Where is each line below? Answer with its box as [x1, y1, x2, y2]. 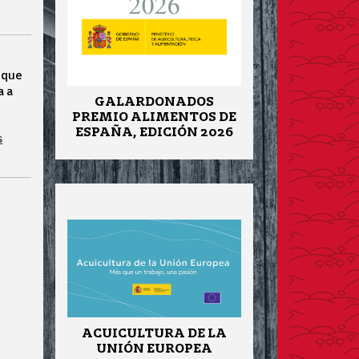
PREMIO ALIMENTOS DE [71, 107, 236, 125]
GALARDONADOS [94, 91, 214, 110]
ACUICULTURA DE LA [81, 323, 227, 341]
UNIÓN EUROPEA [95, 338, 212, 357]
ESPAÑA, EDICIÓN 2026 [75, 122, 233, 140]
